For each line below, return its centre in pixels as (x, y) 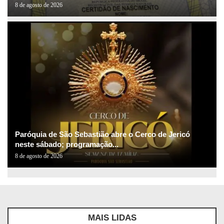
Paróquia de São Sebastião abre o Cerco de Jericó (102, 134)
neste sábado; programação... (67, 144)
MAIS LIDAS (112, 217)
